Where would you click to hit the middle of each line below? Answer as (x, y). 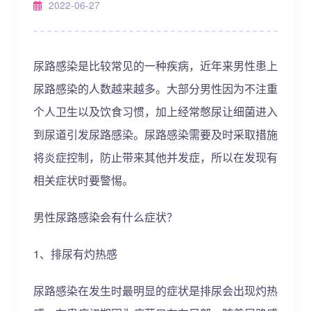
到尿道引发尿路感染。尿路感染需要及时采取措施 (155, 134)
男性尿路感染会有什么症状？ (106, 217)
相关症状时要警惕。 (83, 180)
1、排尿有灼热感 (75, 254)
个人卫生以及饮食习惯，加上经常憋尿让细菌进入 (155, 111)
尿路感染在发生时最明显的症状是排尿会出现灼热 (155, 291)
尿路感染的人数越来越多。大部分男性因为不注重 (155, 89)
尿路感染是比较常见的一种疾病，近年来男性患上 (155, 66)
